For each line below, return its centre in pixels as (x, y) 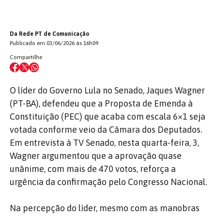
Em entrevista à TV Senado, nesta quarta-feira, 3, (104, 142)
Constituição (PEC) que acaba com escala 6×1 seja (108, 116)
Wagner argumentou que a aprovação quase (96, 155)
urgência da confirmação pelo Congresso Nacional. (108, 182)
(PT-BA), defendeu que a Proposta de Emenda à (101, 103)
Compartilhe (26, 57)
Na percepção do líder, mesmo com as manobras (105, 208)
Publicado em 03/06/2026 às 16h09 (54, 43)
